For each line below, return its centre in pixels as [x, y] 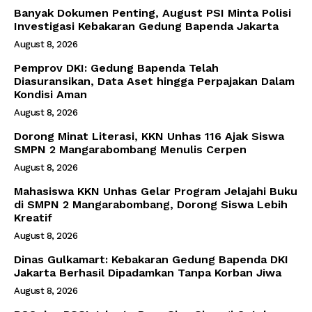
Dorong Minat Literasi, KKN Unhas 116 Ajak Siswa [149, 136]
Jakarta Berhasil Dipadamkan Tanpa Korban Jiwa [148, 272]
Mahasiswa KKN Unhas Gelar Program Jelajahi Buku [156, 191]
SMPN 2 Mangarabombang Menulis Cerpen [130, 149]
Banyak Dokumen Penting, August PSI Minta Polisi [153, 13]
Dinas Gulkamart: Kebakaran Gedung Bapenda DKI [151, 259]
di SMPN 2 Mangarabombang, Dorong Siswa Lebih [151, 204]
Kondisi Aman [50, 94]
